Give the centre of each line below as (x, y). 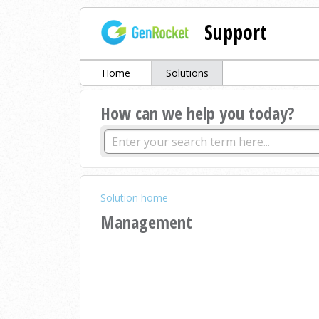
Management (146, 221)
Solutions (187, 73)
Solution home (134, 198)
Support (236, 32)
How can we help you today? (198, 113)
